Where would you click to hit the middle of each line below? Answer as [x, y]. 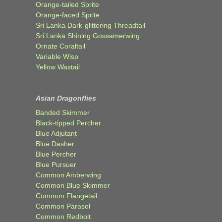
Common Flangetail [66, 195]
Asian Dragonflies [66, 98]
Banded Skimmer [63, 112]
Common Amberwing [68, 175]
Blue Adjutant [56, 133]
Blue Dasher [55, 143]
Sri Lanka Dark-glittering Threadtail [90, 25]
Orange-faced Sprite [68, 15]
